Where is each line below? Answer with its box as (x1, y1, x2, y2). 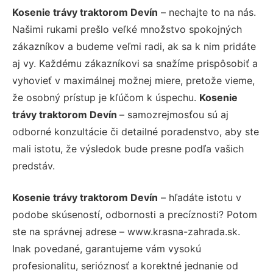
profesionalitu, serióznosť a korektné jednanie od (12, 259, 238, 272)
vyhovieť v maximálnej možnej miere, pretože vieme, (12, 74, 255, 87)
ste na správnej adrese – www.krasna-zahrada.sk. (12, 225, 240, 238)
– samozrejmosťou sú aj (119, 108, 229, 121)
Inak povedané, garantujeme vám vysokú (12, 242, 201, 255)
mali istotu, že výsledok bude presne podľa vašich (12, 142, 244, 155)
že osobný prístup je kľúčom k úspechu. (12, 91, 199, 104)
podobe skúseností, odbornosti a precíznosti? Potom (12, 208, 257, 221)
